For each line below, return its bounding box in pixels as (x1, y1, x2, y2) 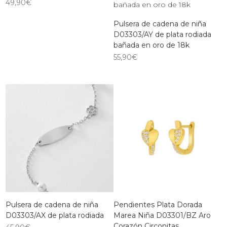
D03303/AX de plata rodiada (6, 210, 104, 220)
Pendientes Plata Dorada (113, 200, 202, 209)
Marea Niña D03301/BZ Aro (113, 210, 211, 220)
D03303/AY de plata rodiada (113, 29, 211, 39)
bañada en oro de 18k (113, 40, 190, 50)
